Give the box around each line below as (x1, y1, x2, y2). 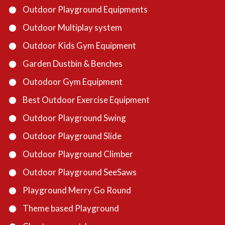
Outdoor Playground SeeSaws (23, 167, 137, 178)
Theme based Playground (23, 203, 119, 214)
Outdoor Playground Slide (23, 131, 122, 142)
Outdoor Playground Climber (23, 149, 133, 160)
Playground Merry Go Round (23, 185, 131, 196)
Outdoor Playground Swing (23, 113, 126, 124)
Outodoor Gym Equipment (23, 76, 123, 87)
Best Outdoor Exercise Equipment (23, 94, 150, 105)
